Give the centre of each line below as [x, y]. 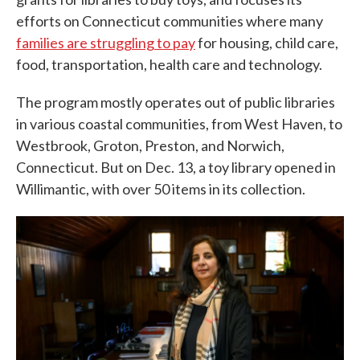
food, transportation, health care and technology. [169, 64]
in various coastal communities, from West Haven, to [179, 124]
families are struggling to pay [106, 43]
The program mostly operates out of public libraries [176, 102]
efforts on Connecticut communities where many [170, 21]
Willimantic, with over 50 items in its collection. [161, 189]
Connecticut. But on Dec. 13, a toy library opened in [176, 167]
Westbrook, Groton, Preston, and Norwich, [150, 145]
